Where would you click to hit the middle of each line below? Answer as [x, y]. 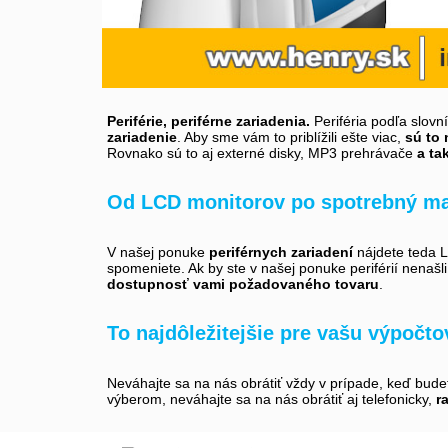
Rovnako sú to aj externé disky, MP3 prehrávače [262, 152]
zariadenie [142, 136]
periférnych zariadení [281, 251]
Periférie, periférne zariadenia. [208, 120]
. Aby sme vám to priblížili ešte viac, [291, 136]
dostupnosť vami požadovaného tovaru [243, 283]
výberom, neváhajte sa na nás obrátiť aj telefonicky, [271, 398]
